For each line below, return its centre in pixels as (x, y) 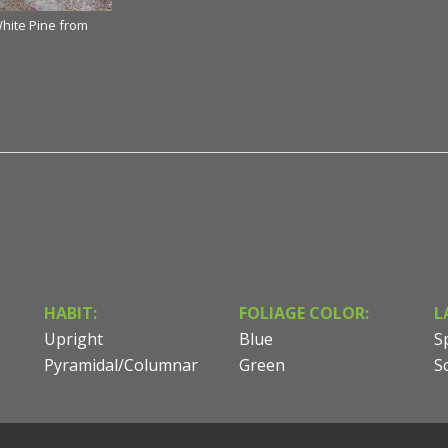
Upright (73, 339)
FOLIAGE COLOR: (304, 313)
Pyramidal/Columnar (121, 365)
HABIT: (70, 313)
